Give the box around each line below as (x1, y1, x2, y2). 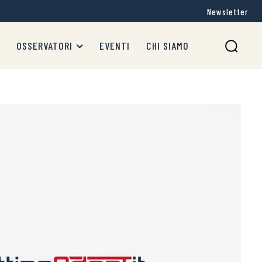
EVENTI (99, 39, 130, 52)
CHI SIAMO (146, 39, 189, 52)
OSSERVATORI (16, 39, 73, 52)
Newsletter (207, 6, 248, 18)
